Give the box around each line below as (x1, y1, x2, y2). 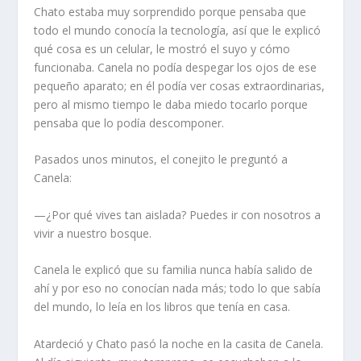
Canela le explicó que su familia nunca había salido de (34, 262, 313, 278)
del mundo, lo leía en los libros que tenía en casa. (34, 299, 291, 315)
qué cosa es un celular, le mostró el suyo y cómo (34, 41, 291, 57)
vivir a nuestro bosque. (34, 225, 152, 241)
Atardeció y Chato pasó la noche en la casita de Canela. (34, 335, 324, 351)
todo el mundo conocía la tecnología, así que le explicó (34, 23, 322, 39)
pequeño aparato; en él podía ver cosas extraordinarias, (34, 78, 326, 94)
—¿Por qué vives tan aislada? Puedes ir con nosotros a (34, 206, 322, 222)
